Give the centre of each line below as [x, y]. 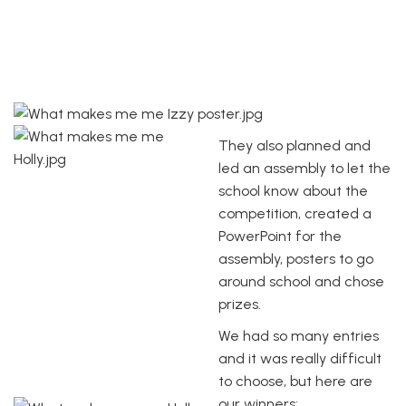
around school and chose [301, 281]
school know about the [293, 190]
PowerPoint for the [280, 236]
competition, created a [295, 213]
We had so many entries [299, 335]
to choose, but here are [295, 381]
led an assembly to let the [304, 168]
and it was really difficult [300, 358]
